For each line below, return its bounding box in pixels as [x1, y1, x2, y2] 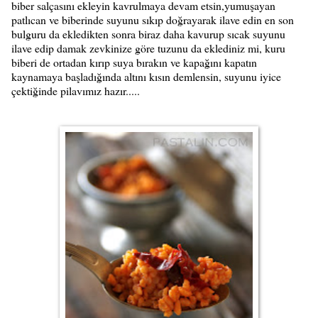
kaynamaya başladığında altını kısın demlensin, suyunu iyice [11, 68, 281, 84]
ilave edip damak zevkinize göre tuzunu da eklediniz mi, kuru [11, 40, 285, 55]
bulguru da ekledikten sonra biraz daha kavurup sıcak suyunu [11, 26, 285, 41]
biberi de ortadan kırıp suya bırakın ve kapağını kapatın [11, 54, 257, 70]
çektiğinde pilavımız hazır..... [11, 82, 140, 98]
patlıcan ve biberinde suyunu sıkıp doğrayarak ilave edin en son [11, 11, 294, 27]
